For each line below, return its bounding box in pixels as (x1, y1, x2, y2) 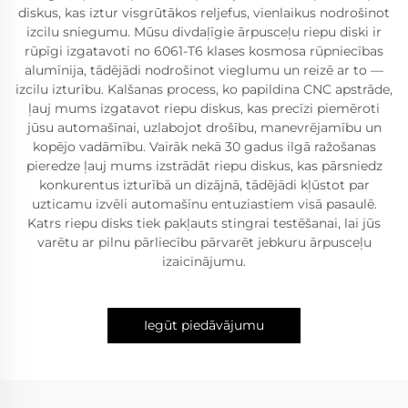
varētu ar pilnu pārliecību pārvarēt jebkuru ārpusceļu (36, 233, 372, 250)
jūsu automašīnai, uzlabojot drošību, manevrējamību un (26, 118, 382, 136)
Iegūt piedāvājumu (144, 316, 264, 333)
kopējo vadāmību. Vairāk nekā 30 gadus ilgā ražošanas (32, 138, 376, 155)
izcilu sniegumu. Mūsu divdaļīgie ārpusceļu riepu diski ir (26, 23, 382, 40)
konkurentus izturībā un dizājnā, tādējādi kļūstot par (38, 176, 370, 193)
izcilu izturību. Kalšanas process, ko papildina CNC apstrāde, (15, 80, 393, 97)
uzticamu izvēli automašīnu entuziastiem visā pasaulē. (31, 195, 377, 212)
